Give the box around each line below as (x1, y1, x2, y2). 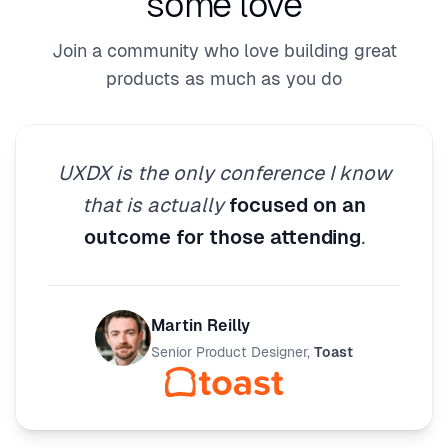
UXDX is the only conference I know (57, 162, 391, 184)
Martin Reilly (151, 316, 250, 335)
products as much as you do (106, 68, 342, 89)
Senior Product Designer (151, 344, 307, 360)
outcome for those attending (83, 226, 361, 248)
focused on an (229, 194, 366, 216)
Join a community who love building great (51, 40, 397, 61)
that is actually (82, 194, 229, 216)
